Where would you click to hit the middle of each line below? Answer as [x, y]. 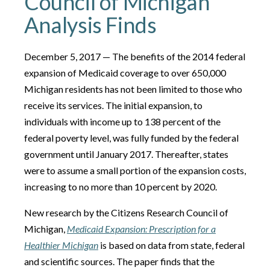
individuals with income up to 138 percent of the [122, 121]
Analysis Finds [90, 25]
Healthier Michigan [61, 245]
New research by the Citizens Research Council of [126, 212]
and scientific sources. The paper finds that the [119, 261]
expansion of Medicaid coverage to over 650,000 [125, 73]
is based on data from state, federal [171, 245]
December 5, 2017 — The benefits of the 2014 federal [135, 56]
